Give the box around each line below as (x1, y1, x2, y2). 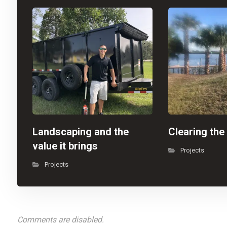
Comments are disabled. (17, 214, 104, 224)
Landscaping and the (32, 125, 129, 138)
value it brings (32, 139, 98, 152)
